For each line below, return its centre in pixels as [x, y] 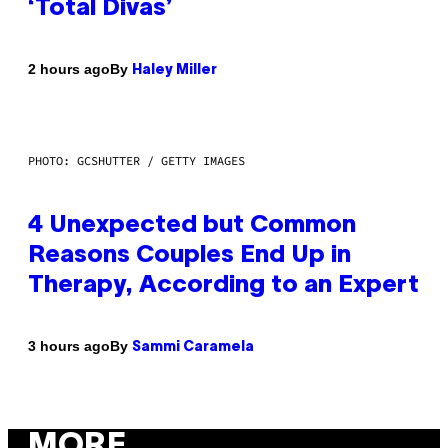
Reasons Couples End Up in [189, 255]
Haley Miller [174, 70]
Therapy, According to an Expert [223, 285]
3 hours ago [69, 346]
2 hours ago [69, 69]
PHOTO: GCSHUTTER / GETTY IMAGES [136, 160]
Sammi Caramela [193, 347]
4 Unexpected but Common [192, 225]
